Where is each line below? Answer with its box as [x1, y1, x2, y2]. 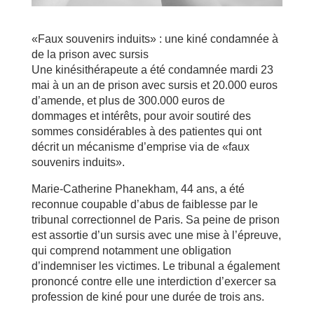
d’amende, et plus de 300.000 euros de [31, 94, 225, 107]
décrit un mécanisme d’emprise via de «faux [31, 140, 250, 153]
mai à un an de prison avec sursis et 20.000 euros [31, 78, 278, 91]
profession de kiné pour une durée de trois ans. [31, 290, 264, 303]
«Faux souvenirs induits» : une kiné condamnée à [31, 32, 278, 45]
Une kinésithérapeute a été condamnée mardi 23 [31, 63, 273, 76]
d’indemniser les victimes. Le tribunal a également [31, 259, 280, 272]
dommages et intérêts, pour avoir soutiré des [31, 109, 251, 122]
